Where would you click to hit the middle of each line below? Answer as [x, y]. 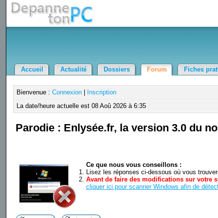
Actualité [74, 69]
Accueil [32, 69]
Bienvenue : [34, 92]
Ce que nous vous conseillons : [134, 165]
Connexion [67, 92]
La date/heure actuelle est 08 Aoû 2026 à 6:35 [81, 106]
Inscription [101, 92]
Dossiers [117, 69]
